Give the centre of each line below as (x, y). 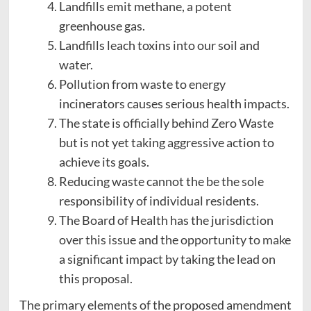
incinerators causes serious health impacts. (174, 103)
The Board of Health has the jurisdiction (166, 220)
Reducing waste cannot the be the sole (161, 181)
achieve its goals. (104, 161)
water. (76, 64)
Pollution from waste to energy (142, 84)
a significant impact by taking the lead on (167, 259)
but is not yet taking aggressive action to (166, 142)
